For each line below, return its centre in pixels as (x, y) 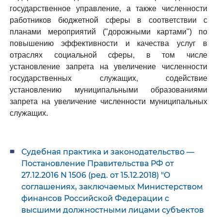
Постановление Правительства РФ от (98, 163)
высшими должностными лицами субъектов (113, 210)
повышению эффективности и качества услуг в (108, 43)
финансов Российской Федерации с (95, 198)
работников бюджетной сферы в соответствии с (108, 20)
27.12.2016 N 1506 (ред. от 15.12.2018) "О (96, 175)
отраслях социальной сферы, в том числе (108, 55)
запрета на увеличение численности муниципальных (108, 101)
